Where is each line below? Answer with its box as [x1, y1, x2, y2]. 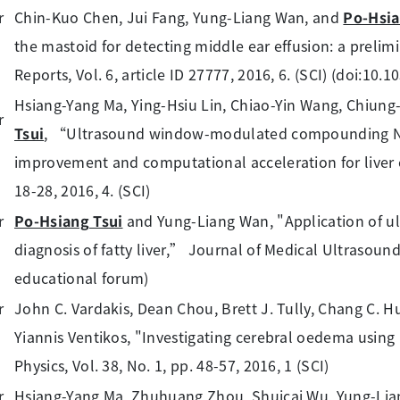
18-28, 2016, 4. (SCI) [14, 179, 151, 201]
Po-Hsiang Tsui [14, 210, 123, 231]
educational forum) [14, 267, 149, 288]
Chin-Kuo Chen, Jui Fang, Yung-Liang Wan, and [14, 6, 344, 28]
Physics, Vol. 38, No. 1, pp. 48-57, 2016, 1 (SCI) [14, 354, 329, 376]
